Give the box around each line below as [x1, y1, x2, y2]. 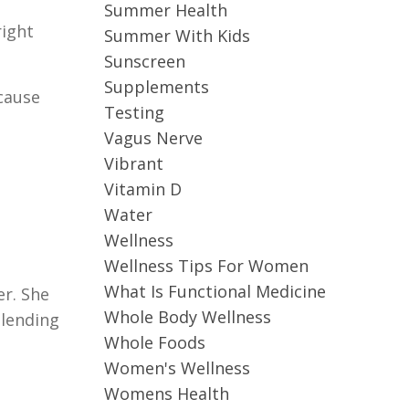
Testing [103, 101, 164, 123]
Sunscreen [103, 50, 185, 72]
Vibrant [103, 152, 163, 174]
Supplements [103, 76, 209, 98]
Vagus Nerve [103, 127, 203, 149]
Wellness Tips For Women [103, 255, 309, 277]
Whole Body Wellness [103, 306, 271, 328]
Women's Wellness [103, 357, 250, 379]
